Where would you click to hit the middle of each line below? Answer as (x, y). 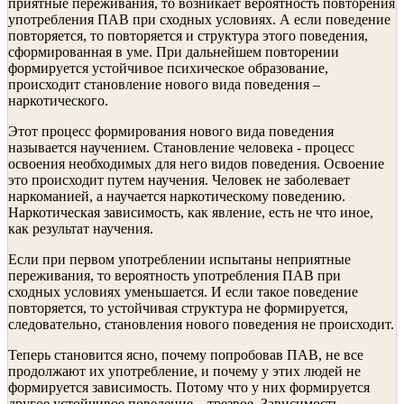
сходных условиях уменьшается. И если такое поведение (183, 291)
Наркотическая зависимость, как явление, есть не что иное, (191, 212)
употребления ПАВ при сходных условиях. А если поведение (199, 19)
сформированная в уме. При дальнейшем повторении (174, 51)
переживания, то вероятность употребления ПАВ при (174, 275)
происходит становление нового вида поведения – (164, 84)
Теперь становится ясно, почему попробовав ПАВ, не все (186, 354)
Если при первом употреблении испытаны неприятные (179, 259)
